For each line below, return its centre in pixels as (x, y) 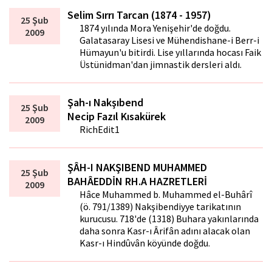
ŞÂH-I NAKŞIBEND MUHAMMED (138, 168)
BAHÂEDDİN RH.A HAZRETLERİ (138, 182)
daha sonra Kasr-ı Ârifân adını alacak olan (165, 231)
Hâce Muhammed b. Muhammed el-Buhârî (166, 195)
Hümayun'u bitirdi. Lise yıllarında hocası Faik (171, 53)
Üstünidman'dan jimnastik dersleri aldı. (161, 65)
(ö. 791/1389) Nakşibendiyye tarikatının (161, 207)
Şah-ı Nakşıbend (106, 103)
